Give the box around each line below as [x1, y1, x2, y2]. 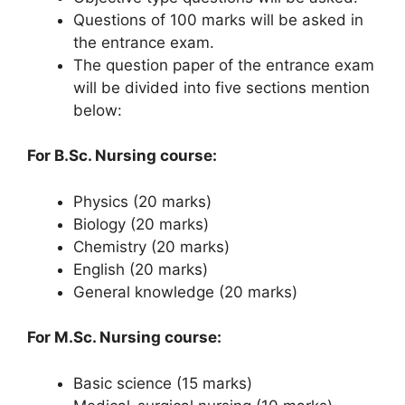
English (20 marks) [73, 259, 208, 278]
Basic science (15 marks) [73, 373, 252, 392]
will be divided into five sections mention [73, 78, 370, 97]
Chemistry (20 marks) [73, 237, 230, 256]
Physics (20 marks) [73, 192, 212, 211]
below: [73, 100, 122, 119]
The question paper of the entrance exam [73, 55, 374, 74]
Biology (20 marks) [73, 214, 209, 233]
